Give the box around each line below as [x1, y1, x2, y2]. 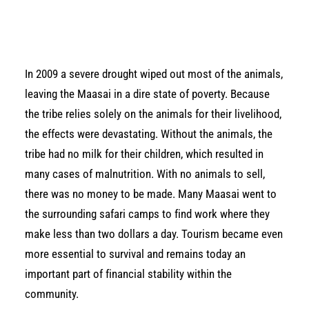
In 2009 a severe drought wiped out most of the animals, [25, 67, 283, 81]
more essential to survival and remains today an [25, 247, 246, 261]
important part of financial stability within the [25, 267, 232, 281]
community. [25, 287, 79, 301]
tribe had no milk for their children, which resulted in [25, 147, 263, 161]
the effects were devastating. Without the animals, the [25, 127, 272, 141]
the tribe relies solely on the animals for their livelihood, [25, 107, 281, 121]
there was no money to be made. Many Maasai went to [25, 187, 277, 201]
